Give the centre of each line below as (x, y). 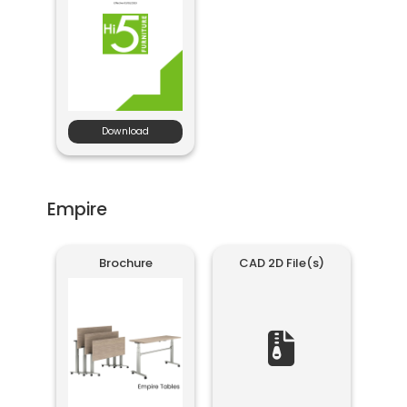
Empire (78, 209)
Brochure (125, 263)
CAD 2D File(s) (281, 263)
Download (126, 131)
